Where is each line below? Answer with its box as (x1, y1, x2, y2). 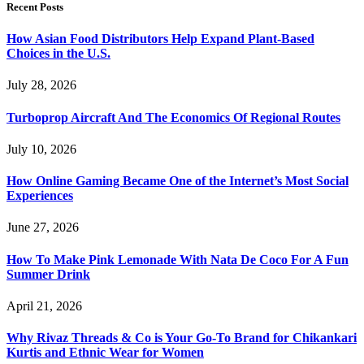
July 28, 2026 (6, 78, 76, 93)
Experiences (6, 188, 73, 203)
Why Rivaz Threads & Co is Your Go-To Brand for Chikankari (6, 331, 357, 345)
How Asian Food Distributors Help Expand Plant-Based (6, 32, 314, 46)
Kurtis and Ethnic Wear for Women (6, 345, 204, 360)
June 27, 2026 (6, 220, 79, 235)
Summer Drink (6, 266, 90, 281)
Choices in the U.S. (6, 46, 110, 61)
